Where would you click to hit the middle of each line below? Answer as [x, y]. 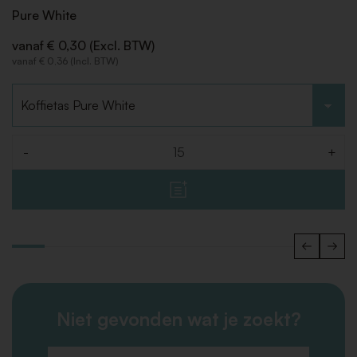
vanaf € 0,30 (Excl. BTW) [83, 46]
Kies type [39, 92]
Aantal [31, 160]
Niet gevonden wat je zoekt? [178, 319]
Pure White [44, 16]
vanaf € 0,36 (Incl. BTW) [65, 61]
